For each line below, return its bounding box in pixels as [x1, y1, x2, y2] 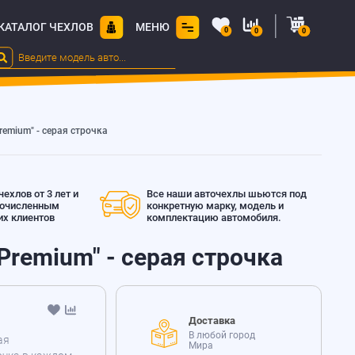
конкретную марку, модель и [147, 199, 284, 212]
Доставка [188, 314, 235, 326]
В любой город [188, 330, 255, 342]
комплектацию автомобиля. [147, 211, 282, 223]
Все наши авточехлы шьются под [147, 187, 307, 200]
